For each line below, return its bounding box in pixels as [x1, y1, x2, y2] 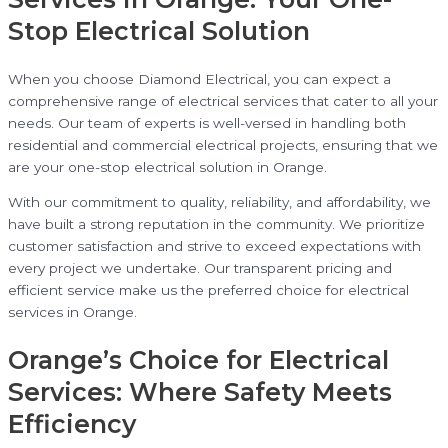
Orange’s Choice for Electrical [8, 344, 389, 375]
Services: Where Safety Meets [8, 376, 392, 407]
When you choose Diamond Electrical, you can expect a [8, 70, 391, 87]
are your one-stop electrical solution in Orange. [8, 158, 327, 175]
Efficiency [8, 408, 136, 439]
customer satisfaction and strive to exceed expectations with [8, 238, 421, 255]
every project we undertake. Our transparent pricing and [8, 260, 392, 277]
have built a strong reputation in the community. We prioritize [8, 216, 425, 233]
